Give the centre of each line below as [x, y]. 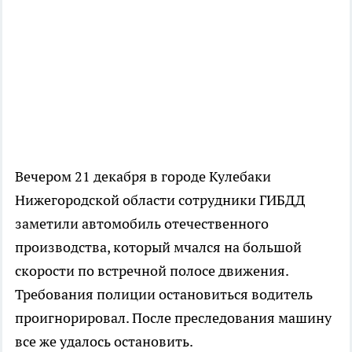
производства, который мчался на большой [158, 247]
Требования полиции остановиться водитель [164, 295]
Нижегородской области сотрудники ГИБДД [160, 200]
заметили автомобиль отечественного [142, 224]
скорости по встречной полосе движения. [152, 271]
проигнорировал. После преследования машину [173, 318]
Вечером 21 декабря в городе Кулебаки [143, 177]
